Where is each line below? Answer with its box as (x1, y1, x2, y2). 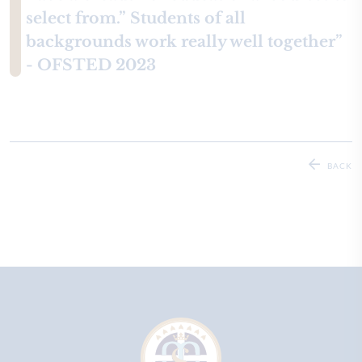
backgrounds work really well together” (26, 32, 343, 51)
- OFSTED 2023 (26, 56, 156, 74)
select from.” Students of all (26, 9, 246, 27)
